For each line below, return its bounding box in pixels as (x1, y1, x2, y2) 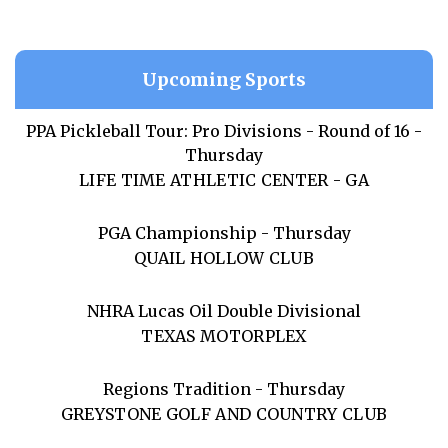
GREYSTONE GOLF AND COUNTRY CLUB (60, 404, 388, 424)
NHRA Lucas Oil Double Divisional (87, 301, 361, 321)
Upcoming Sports (142, 68, 306, 91)
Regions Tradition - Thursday (103, 379, 345, 399)
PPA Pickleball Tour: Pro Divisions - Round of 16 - (26, 121, 422, 141)
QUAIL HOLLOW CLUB (133, 248, 315, 268)
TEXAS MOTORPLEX (141, 326, 307, 346)
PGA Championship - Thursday (97, 223, 351, 243)
